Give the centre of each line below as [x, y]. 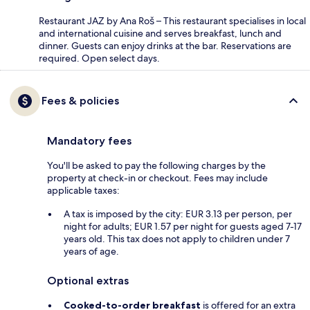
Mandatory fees [89, 140]
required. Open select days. [99, 58]
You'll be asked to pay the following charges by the [156, 165]
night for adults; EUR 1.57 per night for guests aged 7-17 [183, 226]
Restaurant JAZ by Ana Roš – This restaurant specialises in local [172, 20]
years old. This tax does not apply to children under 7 [177, 238]
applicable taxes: [83, 190]
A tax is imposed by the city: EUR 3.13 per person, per [178, 213]
